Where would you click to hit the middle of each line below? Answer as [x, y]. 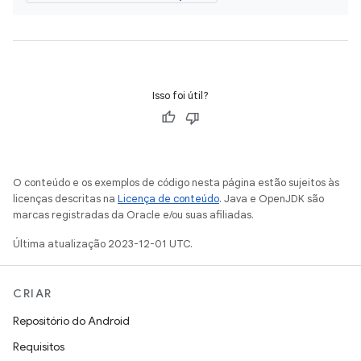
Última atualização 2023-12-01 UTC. [103, 244]
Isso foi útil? [180, 95]
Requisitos [39, 346]
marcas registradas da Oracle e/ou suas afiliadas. [133, 215]
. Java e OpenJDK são [272, 199]
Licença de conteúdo [168, 199]
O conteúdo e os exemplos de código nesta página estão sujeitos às [176, 183]
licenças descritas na [65, 199]
